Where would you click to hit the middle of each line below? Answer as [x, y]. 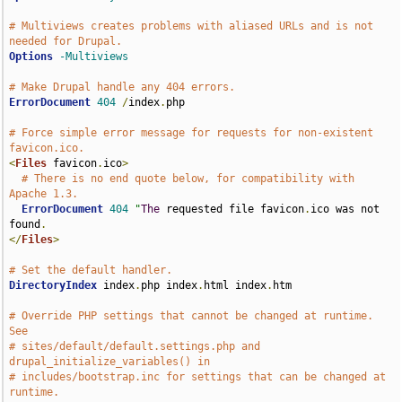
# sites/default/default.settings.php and [135, 346]
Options [31, 57]
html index [236, 285]
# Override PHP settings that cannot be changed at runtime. [192, 316]
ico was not [345, 209]
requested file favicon [232, 209]
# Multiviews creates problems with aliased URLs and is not [192, 26]
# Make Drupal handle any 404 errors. [122, 87]
